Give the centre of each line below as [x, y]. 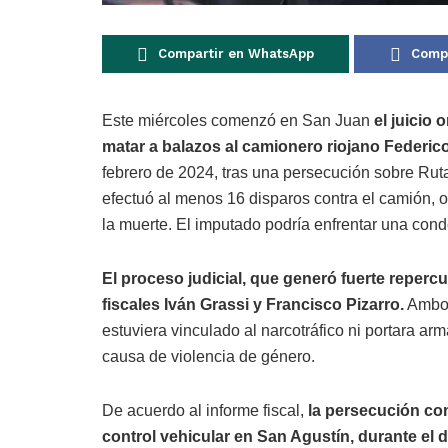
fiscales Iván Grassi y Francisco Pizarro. [253, 305]
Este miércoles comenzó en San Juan [238, 121]
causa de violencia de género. [208, 357]
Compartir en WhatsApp [235, 54]
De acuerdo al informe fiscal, [205, 411]
